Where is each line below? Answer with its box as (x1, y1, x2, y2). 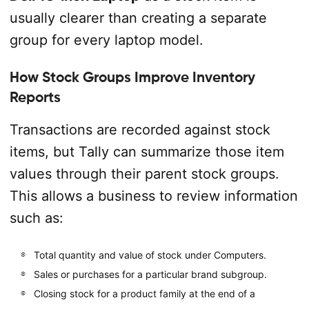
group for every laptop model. (9, 31, 203, 48)
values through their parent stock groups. (9, 165, 279, 182)
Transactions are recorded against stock (9, 121, 270, 138)
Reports (9, 88, 61, 106)
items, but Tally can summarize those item (9, 143, 284, 160)
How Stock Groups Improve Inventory (9, 68, 255, 86)
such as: (9, 209, 63, 226)
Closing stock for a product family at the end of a (33, 287, 255, 299)
